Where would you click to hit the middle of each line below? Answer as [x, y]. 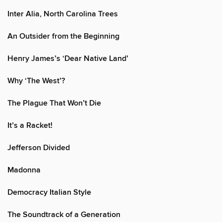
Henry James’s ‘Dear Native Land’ [68, 58]
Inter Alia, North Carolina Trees [63, 14]
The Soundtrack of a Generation [64, 215]
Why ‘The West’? [36, 81]
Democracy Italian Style [49, 192]
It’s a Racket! [30, 125]
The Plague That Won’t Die [54, 103]
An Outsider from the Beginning [63, 36]
